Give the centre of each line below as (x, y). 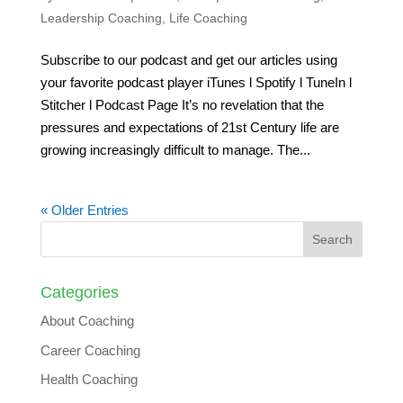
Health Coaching (89, 380)
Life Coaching (208, 18)
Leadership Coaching (101, 18)
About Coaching (87, 321)
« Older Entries (84, 210)
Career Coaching (90, 350)
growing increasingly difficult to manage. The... (175, 150)
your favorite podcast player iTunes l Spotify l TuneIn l (196, 83)
